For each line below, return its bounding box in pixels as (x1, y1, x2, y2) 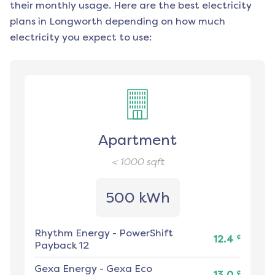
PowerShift (119, 227, 173, 239)
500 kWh (105, 189, 170, 207)
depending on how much (103, 15, 225, 28)
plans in (10, 15, 47, 28)
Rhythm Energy (34, 227, 110, 239)
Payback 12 (34, 239, 89, 252)
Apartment (98, 131, 177, 149)
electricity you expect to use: (10, 31, 152, 44)
